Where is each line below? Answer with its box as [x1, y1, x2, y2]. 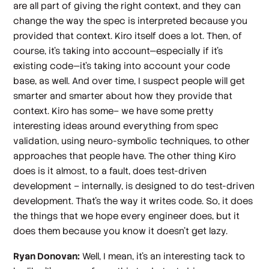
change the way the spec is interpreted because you [13, 15, 248, 27]
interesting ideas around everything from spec [13, 120, 219, 132]
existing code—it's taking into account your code [13, 60, 231, 72]
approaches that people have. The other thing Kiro [13, 150, 237, 162]
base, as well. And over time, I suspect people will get [13, 75, 246, 87]
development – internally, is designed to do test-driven [13, 180, 255, 192]
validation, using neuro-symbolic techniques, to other [13, 135, 250, 147]
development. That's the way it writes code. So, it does [13, 195, 253, 207]
